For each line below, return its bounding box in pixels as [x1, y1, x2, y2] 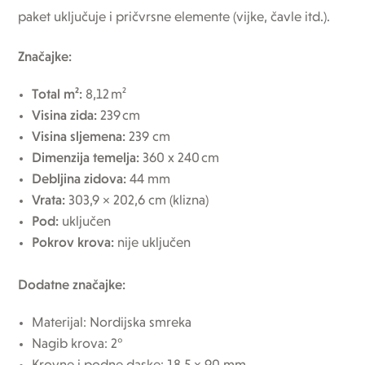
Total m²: [32, 87, 83, 102]
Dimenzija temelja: [32, 151, 140, 165]
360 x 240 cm [139, 151, 220, 165]
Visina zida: [32, 108, 98, 123]
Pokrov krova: [32, 235, 115, 250]
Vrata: [32, 193, 66, 208]
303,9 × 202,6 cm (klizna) [65, 193, 209, 208]
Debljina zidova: [32, 172, 127, 187]
